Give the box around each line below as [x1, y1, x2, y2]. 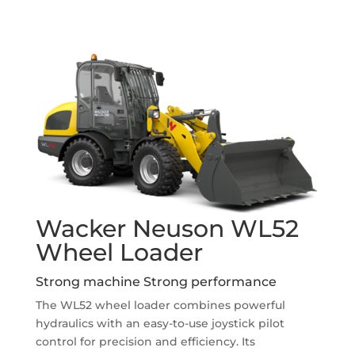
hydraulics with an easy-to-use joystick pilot [35, 316, 284, 331]
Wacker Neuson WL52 [35, 214, 299, 244]
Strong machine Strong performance [35, 274, 277, 290]
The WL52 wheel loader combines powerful [35, 298, 285, 313]
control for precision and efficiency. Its [35, 334, 255, 349]
